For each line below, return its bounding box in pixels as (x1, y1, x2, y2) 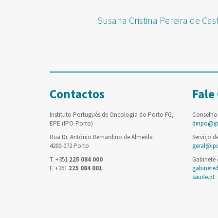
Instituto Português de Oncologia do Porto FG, (50, 110, 174, 119)
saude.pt (192, 173, 215, 181)
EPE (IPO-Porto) (50, 119, 93, 127)
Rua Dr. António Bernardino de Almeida (50, 133, 153, 141)
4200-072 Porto (50, 142, 89, 150)
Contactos (50, 86, 105, 102)
